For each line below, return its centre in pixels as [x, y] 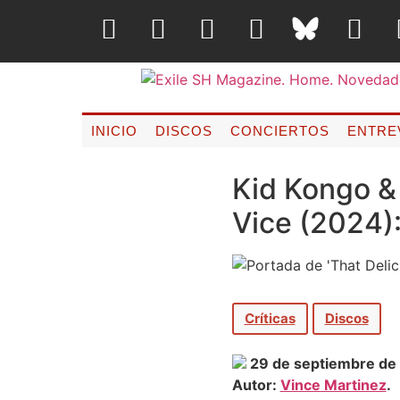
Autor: [256, 385]
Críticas [270, 318]
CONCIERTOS [279, 130]
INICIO [114, 130]
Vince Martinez [333, 385]
